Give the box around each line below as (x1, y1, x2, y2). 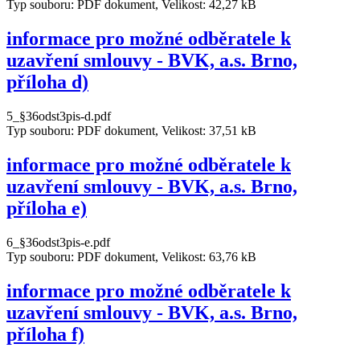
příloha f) (6, 323, 84, 345)
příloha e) (6, 197, 87, 219)
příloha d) (6, 72, 88, 92)
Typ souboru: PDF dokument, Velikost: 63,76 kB (6, 249, 256, 264)
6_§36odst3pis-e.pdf (6, 235, 110, 249)
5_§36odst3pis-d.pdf (6, 108, 111, 123)
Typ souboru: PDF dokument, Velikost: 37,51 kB (6, 123, 256, 137)
